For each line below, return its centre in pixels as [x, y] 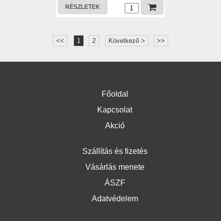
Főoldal [115, 94]
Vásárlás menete [115, 167]
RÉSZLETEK [82, 7]
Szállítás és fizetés [115, 151]
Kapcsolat [115, 110]
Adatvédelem [115, 199]
